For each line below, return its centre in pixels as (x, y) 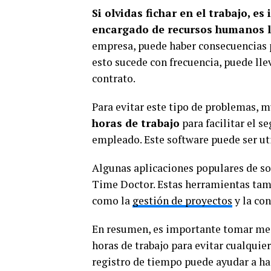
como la (112, 201)
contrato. (114, 78)
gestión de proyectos (182, 201)
